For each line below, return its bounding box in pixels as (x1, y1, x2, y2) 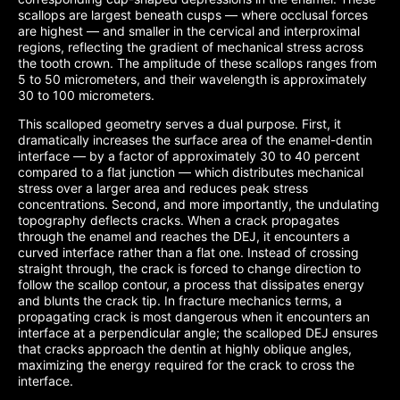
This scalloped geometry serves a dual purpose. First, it (18, 116, 341, 131)
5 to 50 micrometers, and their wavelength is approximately (18, 71, 367, 87)
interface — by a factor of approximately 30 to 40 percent (18, 148, 360, 163)
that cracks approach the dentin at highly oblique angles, (18, 341, 352, 356)
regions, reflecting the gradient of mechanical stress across (18, 39, 363, 54)
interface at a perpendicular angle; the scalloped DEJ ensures (18, 325, 378, 340)
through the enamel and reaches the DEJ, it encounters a (18, 229, 350, 244)
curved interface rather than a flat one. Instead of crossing (18, 245, 359, 260)
